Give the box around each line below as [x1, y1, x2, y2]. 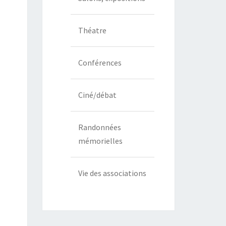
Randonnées [78, 122, 121, 133]
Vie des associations [78, 168, 146, 179]
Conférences [78, 58, 122, 68]
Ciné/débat [78, 90, 117, 100]
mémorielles [78, 136, 123, 146]
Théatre [78, 25, 106, 36]
